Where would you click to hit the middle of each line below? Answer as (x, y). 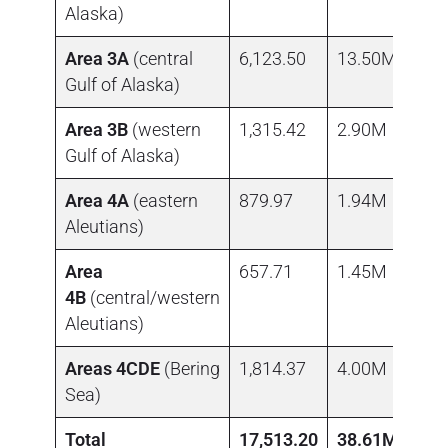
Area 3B (96, 129)
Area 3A (97, 58)
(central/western (153, 297)
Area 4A (97, 200)
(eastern (163, 200)
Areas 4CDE (112, 368)
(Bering (190, 368)
